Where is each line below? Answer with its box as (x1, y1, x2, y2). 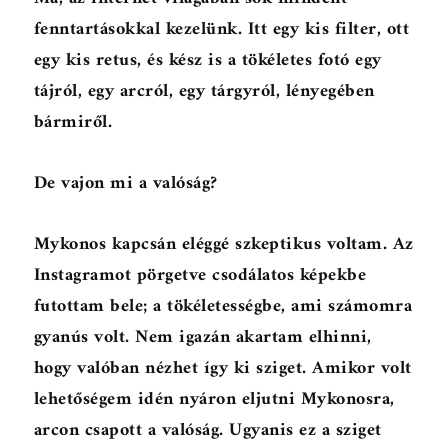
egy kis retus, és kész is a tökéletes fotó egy (33, 45, 382, 77)
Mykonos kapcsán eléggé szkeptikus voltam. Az (33, 229, 414, 261)
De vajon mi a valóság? (33, 168, 218, 200)
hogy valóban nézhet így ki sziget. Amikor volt (33, 353, 412, 385)
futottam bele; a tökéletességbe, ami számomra (33, 291, 413, 323)
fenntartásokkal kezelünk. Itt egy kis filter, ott (33, 14, 410, 46)
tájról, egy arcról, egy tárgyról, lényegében (33, 76, 375, 108)
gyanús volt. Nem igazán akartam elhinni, (33, 322, 372, 354)
